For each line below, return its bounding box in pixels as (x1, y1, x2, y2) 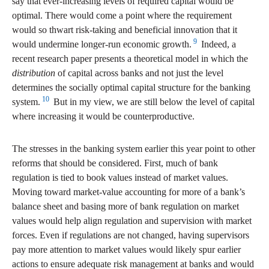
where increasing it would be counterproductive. (12, 111, 195, 122)
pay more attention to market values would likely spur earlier (12, 244, 241, 255)
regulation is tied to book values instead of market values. (12, 172, 228, 183)
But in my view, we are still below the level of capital (51, 97, 255, 107)
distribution (12, 68, 55, 79)
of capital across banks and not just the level (55, 68, 223, 79)
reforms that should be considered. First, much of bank (12, 158, 218, 169)
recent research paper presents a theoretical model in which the (12, 53, 248, 64)
